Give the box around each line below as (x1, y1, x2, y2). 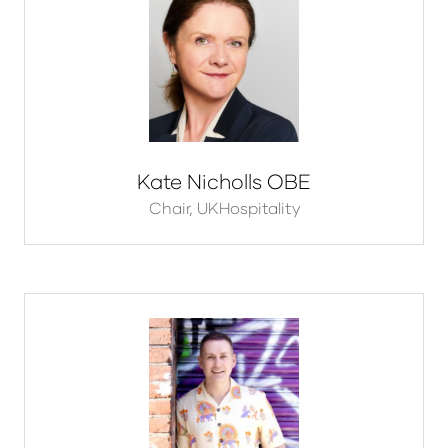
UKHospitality (196, 198, 300, 218)
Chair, (148, 198, 197, 218)
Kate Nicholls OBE (137, 169, 311, 194)
